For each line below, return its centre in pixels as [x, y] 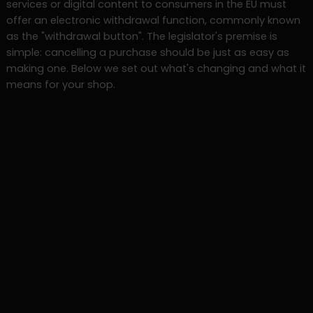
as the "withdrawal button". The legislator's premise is [141, 36]
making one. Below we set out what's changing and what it [156, 68]
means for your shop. [60, 84]
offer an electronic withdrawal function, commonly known [153, 20]
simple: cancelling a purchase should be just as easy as [147, 52]
